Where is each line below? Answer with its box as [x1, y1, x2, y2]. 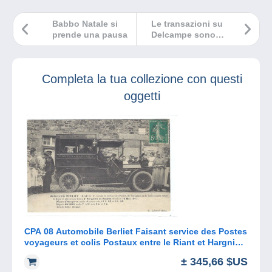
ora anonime [151, 41, 203, 51]
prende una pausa [52, 30, 127, 40]
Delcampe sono [151, 30, 216, 40]
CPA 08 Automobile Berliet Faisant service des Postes [24, 226, 247, 237]
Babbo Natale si [52, 19, 118, 29]
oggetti [124, 89, 160, 103]
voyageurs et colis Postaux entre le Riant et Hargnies [24, 237, 245, 248]
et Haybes [24, 248, 66, 259]
